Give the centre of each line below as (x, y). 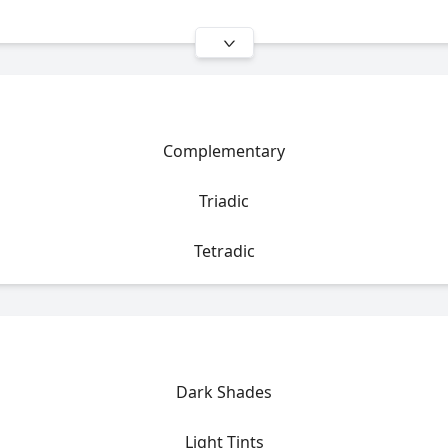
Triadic (224, 201)
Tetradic (224, 251)
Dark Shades (224, 392)
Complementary (224, 151)
